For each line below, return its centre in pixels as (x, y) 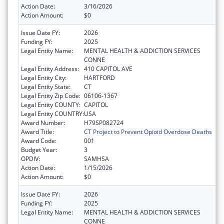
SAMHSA (96, 159)
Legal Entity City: (44, 78)
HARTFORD (99, 78)
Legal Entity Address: (50, 69)
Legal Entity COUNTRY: (52, 114)
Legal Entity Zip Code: (51, 96)
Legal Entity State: (46, 87)
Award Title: (37, 132)
